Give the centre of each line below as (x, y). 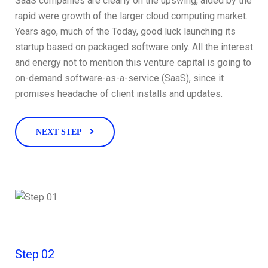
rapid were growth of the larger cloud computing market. (131, 16)
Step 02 (35, 254)
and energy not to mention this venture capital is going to (133, 63)
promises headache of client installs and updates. (119, 94)
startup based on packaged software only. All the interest (134, 47)
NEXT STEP (60, 132)
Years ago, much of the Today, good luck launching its (125, 32)
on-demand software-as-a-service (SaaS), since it (119, 78)
